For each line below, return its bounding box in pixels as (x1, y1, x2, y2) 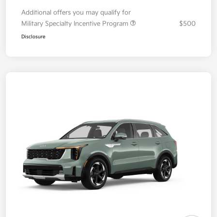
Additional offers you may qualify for (21, 9, 131, 17)
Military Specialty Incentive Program (21, 20, 130, 28)
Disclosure (21, 34, 46, 40)
